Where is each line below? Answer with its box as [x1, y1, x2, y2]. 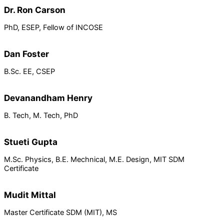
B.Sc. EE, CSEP [4, 66, 55, 76]
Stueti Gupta [4, 136, 57, 147]
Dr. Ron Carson [4, 4, 65, 15]
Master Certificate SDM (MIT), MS [4, 208, 117, 217]
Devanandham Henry [4, 92, 92, 103]
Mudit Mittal [4, 189, 56, 200]
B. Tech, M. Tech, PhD [4, 110, 78, 120]
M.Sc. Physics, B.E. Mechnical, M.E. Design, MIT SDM [4, 155, 184, 164]
